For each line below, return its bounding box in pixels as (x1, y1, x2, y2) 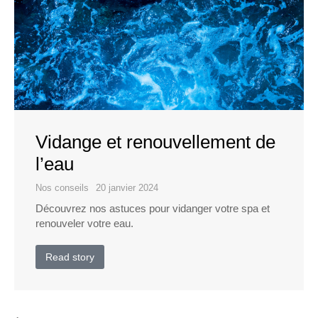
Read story (45, 251, 94, 263)
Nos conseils (35, 182, 89, 194)
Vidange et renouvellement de (35, 131, 275, 153)
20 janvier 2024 (96, 182, 158, 194)
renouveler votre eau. (35, 217, 133, 230)
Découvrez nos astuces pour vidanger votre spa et (35, 202, 270, 215)
